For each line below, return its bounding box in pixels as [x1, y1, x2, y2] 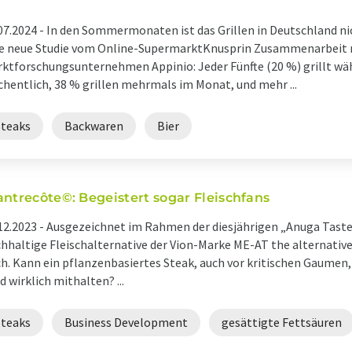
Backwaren [64, 118, 123, 134]
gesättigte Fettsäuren [222, 314, 342, 330]
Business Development [64, 314, 188, 330]
